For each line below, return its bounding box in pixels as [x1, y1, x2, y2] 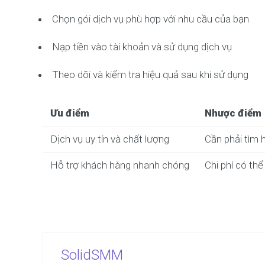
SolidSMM [61, 247, 123, 263]
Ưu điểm [50, 107, 89, 119]
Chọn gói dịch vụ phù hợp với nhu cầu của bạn [52, 13, 249, 25]
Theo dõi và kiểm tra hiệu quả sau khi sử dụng [52, 69, 248, 80]
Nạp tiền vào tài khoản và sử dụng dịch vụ [52, 41, 232, 53]
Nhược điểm [204, 107, 261, 119]
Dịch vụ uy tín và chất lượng [50, 133, 169, 145]
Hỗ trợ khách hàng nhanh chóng [50, 159, 189, 171]
